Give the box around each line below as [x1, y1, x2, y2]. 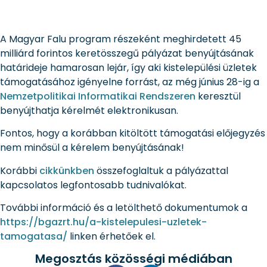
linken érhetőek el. [67, 229, 156, 244]
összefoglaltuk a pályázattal [94, 163, 228, 178]
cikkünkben [39, 163, 94, 178]
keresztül [195, 89, 241, 103]
